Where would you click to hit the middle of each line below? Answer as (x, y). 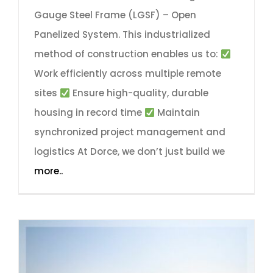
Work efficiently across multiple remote (128, 73)
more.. (48, 171)
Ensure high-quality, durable (140, 93)
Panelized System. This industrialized (122, 34)
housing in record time (89, 112)
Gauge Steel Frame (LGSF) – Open (115, 15)
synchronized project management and (130, 132)
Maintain (178, 112)
